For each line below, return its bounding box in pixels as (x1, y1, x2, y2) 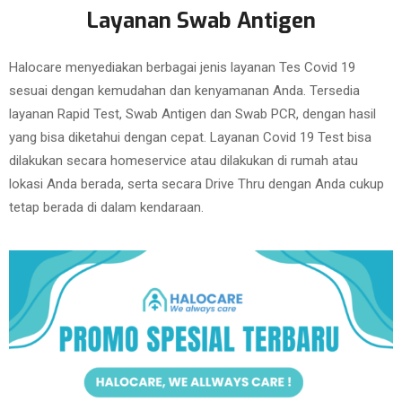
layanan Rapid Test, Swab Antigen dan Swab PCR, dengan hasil (9, 106, 376, 122)
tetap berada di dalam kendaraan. (9, 199, 204, 215)
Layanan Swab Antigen (86, 6, 316, 35)
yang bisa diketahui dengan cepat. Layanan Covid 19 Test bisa (9, 129, 371, 145)
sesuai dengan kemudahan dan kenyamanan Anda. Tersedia (9, 83, 360, 99)
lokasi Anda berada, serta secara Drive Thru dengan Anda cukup (9, 176, 384, 192)
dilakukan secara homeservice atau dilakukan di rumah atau (9, 153, 358, 169)
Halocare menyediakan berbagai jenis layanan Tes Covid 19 (9, 59, 355, 75)
